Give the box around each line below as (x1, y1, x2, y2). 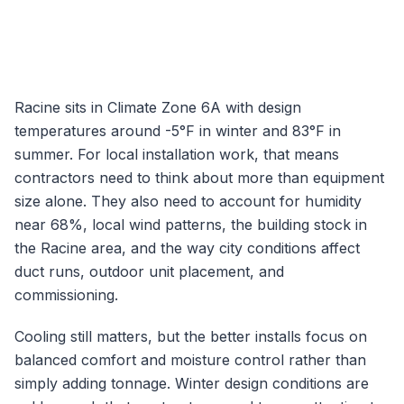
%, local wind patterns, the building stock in (69, 216, 367, 234)
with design (221, 98, 301, 116)
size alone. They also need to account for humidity (14, 192, 362, 210)
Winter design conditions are (175, 374, 369, 392)
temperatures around (14, 122, 165, 140)
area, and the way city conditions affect (87, 239, 360, 257)
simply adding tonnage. (14, 374, 170, 392)
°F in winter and (179, 122, 292, 140)
